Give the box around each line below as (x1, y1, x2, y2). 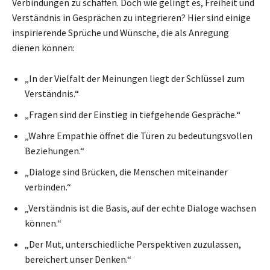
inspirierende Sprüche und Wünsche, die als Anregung (12, 26, 229, 39)
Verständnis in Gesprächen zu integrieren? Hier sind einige (12, 11, 251, 24)
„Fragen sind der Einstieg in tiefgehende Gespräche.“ (25, 108, 240, 121)
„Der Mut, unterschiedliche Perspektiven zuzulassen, (25, 237, 241, 250)
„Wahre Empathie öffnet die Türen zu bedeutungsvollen (25, 129, 253, 142)
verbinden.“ (25, 180, 71, 193)
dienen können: (12, 41, 75, 54)
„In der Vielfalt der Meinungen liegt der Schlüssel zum (25, 72, 245, 84)
